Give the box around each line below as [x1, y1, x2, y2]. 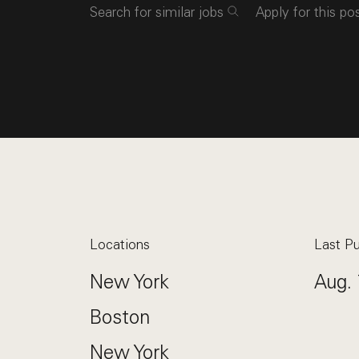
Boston [90, 305, 150, 329]
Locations [90, 236, 150, 252]
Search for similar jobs [90, 4, 224, 20]
